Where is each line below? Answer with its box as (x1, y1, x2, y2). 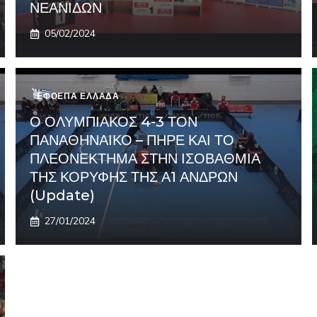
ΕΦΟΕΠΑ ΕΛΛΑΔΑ (37, 91, 120, 102)
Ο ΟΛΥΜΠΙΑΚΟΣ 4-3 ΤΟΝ (30, 113, 198, 131)
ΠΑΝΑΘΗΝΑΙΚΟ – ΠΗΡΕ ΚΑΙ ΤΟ (30, 132, 235, 149)
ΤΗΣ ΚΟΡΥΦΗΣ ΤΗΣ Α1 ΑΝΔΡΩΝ (30, 168, 238, 186)
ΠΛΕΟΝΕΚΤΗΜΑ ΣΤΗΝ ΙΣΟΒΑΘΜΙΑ (30, 150, 261, 168)
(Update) (30, 187, 96, 204)
